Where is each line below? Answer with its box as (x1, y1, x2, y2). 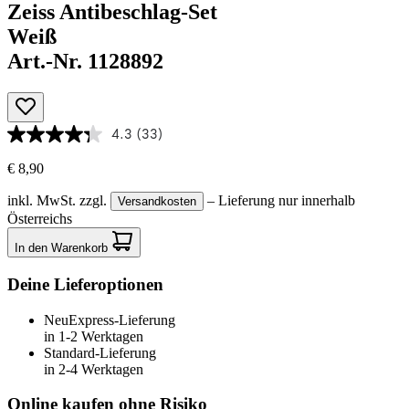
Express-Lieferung (68, 311, 175, 328)
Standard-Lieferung (44, 344, 156, 361)
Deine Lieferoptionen (7, 274, 163, 294)
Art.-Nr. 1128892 (7, 49, 163, 74)
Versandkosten (118, 194, 196, 209)
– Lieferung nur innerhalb (204, 193, 355, 209)
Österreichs (7, 211, 72, 227)
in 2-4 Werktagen (44, 361, 143, 377)
